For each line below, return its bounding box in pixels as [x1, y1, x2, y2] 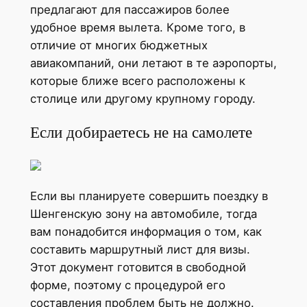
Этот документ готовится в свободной [29, 260, 246, 275]
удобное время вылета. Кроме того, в [29, 20, 245, 34]
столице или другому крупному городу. [29, 91, 256, 106]
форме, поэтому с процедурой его [29, 278, 225, 293]
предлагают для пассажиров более [29, 2, 230, 16]
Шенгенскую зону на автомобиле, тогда [29, 207, 257, 221]
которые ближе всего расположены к [29, 73, 245, 88]
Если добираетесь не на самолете [29, 123, 252, 142]
